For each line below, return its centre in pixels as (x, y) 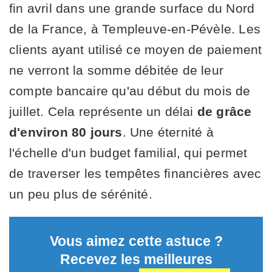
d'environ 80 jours (66, 132)
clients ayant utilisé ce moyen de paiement (136, 49)
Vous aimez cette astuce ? (136, 241)
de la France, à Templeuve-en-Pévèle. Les (135, 29)
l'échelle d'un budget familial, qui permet (128, 152)
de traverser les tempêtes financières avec (135, 173)
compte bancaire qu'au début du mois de (130, 90)
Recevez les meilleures (136, 259)
